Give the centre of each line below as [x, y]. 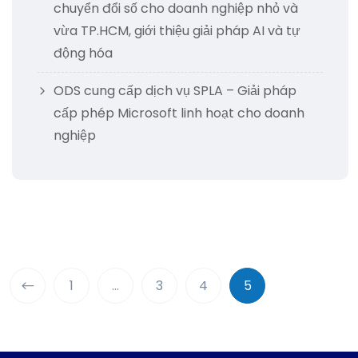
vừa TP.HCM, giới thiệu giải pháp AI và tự [177, 31]
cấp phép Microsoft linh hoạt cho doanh [179, 113]
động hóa [83, 54]
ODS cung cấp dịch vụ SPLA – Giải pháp [175, 91]
